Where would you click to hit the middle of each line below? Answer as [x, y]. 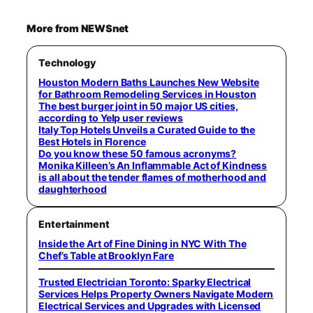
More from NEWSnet [78, 29]
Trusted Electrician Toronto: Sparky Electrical [145, 282]
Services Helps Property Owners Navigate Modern [156, 293]
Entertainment [74, 224]
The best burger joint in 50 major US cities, [138, 106]
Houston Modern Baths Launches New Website [149, 82]
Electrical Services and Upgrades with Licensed [150, 305]
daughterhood [73, 189]
